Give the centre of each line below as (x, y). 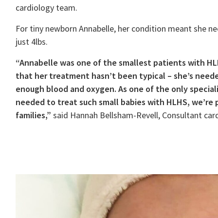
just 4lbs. (32, 42)
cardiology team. (46, 8)
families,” (33, 115)
